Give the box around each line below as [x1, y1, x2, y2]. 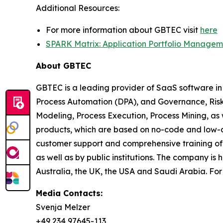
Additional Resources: [36, 3, 119, 13]
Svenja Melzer [36, 202, 90, 212]
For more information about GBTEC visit [46, 25, 200, 35]
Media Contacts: [36, 188, 103, 198]
